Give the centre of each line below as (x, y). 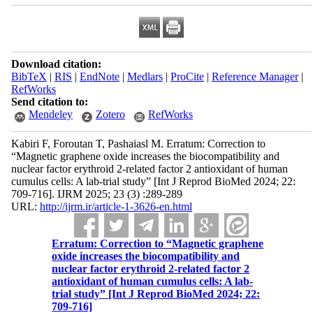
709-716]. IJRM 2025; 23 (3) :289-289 (96, 194)
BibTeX (29, 77)
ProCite (187, 77)
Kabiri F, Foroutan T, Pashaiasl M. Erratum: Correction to (138, 144)
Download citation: (56, 64)
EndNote (99, 77)
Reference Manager (255, 77)
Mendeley (50, 114)
